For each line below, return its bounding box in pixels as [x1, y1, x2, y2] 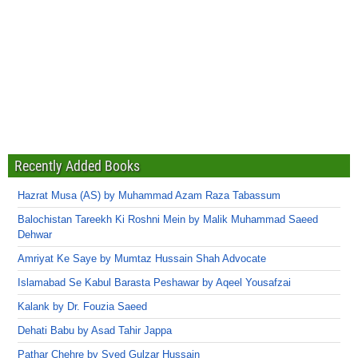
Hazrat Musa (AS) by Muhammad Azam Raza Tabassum [18, 189, 280, 201]
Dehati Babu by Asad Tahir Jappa [18, 324, 172, 336]
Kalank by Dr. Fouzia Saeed [18, 300, 147, 312]
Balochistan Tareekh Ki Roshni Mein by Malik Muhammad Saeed [18, 213, 318, 225]
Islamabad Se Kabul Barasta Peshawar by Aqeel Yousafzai [18, 276, 291, 288]
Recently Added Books [14, 157, 140, 174]
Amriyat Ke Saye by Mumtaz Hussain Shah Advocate [18, 252, 266, 265]
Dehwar [18, 228, 52, 241]
